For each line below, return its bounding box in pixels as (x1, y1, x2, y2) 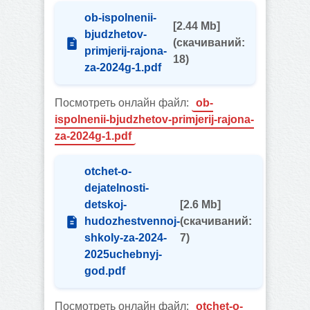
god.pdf (84, 265, 125, 277)
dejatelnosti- (84, 182, 149, 194)
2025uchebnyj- (84, 248, 162, 260)
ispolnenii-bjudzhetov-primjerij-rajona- (55, 113, 254, 125)
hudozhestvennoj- (84, 215, 180, 227)
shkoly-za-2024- (84, 232, 167, 244)
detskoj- (84, 199, 127, 210)
